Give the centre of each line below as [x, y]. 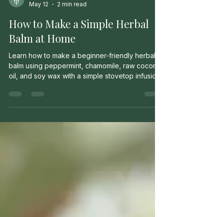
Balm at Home [42, 81]
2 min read [72, 47]
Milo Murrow [46, 39]
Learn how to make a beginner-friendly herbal [82, 98]
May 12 [39, 47]
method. [22, 129]
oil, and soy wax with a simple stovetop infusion [85, 118]
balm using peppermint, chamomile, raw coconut [86, 108]
